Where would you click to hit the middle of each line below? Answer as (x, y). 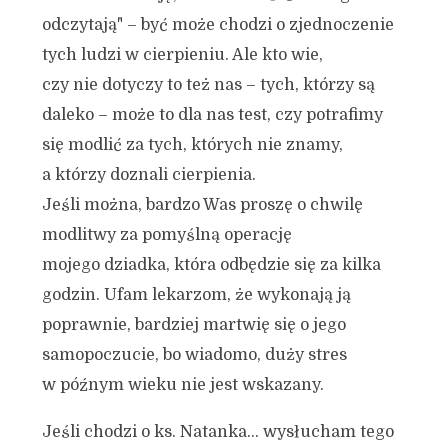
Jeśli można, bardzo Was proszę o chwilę (202, 205)
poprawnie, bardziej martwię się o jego (193, 325)
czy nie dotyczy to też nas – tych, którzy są (208, 85)
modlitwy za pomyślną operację (166, 235)
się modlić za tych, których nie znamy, (192, 145)
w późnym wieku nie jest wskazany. (182, 385)
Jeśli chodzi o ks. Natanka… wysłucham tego (217, 432)
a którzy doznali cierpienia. (148, 175)
